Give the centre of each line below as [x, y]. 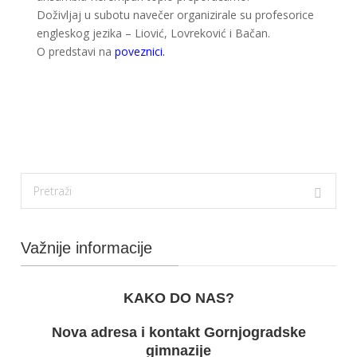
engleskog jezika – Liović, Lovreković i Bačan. [154, 33]
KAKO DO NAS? [178, 298]
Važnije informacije [87, 247]
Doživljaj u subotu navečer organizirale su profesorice [176, 14]
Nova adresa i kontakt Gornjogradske [178, 332]
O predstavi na [76, 51]
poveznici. [140, 51]
